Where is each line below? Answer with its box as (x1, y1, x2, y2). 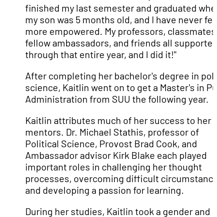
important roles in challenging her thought (25, 161, 202, 172)
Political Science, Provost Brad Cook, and (25, 138, 197, 149)
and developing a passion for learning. (25, 184, 184, 196)
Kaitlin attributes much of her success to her (25, 114, 211, 126)
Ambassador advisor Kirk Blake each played (25, 149, 207, 161)
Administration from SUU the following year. (25, 93, 209, 105)
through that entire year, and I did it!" (25, 48, 176, 60)
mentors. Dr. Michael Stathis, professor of (25, 126, 199, 138)
